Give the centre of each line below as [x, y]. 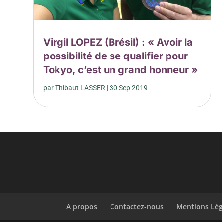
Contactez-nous [137, 206]
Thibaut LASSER [80, 87]
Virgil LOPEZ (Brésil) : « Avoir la [118, 42]
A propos [82, 206]
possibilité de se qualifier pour [116, 56]
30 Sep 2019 [129, 87]
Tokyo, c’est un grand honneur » [121, 70]
